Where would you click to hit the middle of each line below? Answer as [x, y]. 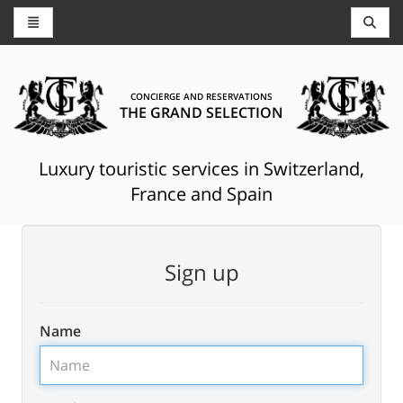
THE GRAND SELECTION [201, 112]
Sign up [201, 272]
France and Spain [201, 193]
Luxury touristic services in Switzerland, [201, 168]
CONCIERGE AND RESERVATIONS [201, 96]
